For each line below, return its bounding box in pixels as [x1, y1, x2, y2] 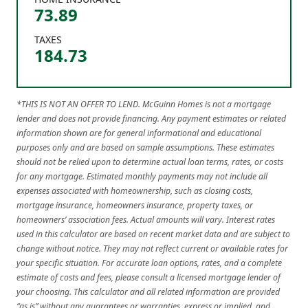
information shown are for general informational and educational [16, 126, 261, 139]
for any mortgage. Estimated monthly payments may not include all [16, 170, 267, 182]
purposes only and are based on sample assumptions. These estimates [16, 141, 274, 153]
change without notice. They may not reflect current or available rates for [16, 242, 288, 254]
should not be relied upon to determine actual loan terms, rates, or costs [16, 155, 283, 168]
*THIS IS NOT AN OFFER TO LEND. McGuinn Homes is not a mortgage [16, 98, 271, 110]
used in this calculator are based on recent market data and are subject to [16, 228, 290, 240]
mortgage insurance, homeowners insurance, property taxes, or [16, 199, 253, 211]
